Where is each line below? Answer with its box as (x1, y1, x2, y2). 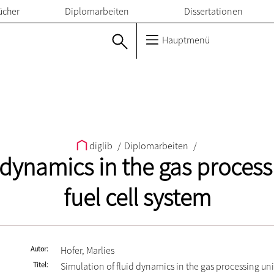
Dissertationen (184, 5, 243, 17)
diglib (87, 139, 114, 152)
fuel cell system (63, 182, 211, 213)
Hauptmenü (160, 34, 210, 46)
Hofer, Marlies (61, 244, 114, 256)
